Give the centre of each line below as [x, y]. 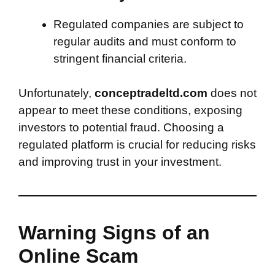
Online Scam [78, 256]
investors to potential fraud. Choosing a [121, 127]
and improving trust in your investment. [120, 162]
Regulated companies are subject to [149, 24]
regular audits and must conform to [145, 41]
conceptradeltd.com [151, 93]
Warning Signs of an [114, 233]
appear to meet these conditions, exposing [130, 110]
